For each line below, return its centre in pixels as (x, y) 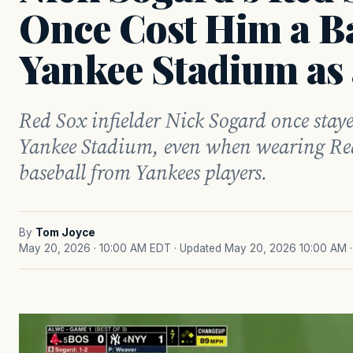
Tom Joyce (65, 232)
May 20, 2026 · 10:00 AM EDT (95, 248)
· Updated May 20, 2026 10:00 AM (260, 248)
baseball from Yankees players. (143, 173)
